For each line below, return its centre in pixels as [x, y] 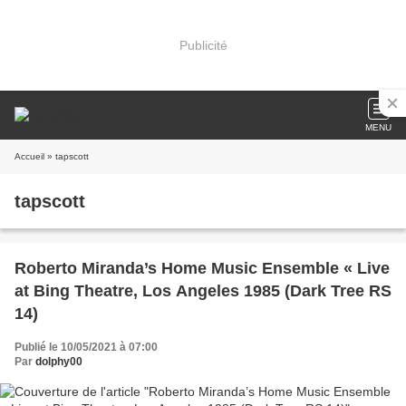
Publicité [203, 45]
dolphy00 [59, 362]
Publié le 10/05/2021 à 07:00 [86, 347]
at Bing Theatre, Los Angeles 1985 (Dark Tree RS [203, 291]
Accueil [29, 156]
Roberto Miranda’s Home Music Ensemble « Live [202, 268]
